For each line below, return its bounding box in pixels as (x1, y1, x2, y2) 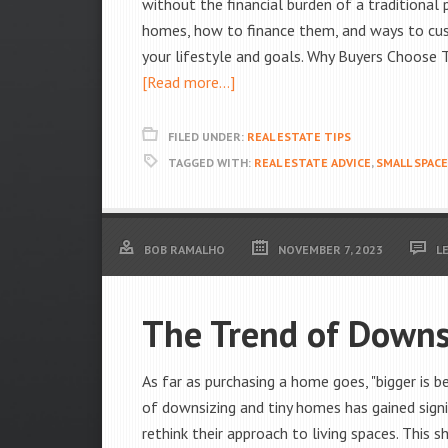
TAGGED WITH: (168, 155, 254, 170)
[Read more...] (142, 72, 235, 92)
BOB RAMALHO (144, 242, 225, 257)
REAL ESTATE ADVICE (254, 155, 371, 170)
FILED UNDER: (168, 129, 247, 144)
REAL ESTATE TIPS (247, 129, 351, 144)
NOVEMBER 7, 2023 (278, 242, 383, 257)
